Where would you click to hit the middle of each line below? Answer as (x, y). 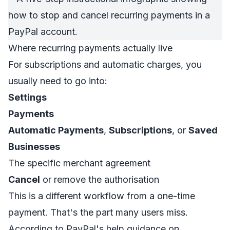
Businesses (34, 147)
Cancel (24, 179)
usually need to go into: (58, 81)
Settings (27, 97)
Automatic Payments (56, 130)
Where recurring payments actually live (90, 48)
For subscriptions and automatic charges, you (105, 64)
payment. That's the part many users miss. (98, 212)
